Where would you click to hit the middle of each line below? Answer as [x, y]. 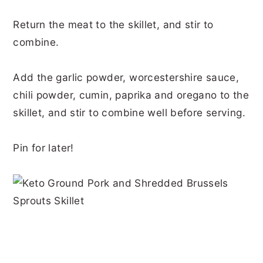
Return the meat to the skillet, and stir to [113, 24]
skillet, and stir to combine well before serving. [129, 112]
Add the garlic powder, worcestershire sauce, [126, 77]
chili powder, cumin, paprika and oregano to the [131, 95]
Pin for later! [43, 147]
